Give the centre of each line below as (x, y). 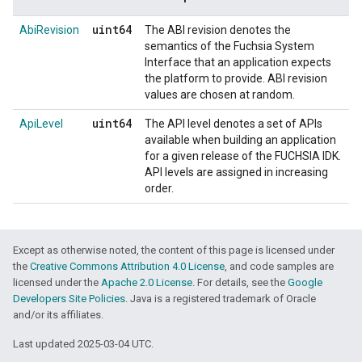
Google (305, 282)
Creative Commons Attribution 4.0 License (127, 266)
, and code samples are (279, 266)
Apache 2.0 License (147, 282)
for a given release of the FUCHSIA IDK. (243, 156)
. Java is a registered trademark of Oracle (221, 298)
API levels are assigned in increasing (236, 172)
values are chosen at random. (220, 94)
